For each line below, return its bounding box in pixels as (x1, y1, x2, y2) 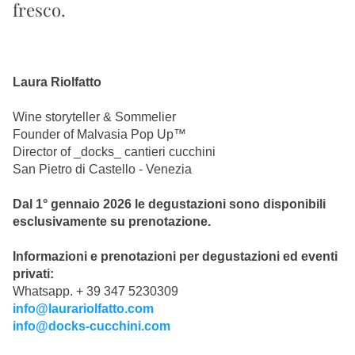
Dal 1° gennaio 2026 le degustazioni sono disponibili (13, 197, 326, 211)
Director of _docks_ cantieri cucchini (13, 145, 216, 158)
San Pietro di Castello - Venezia (13, 162, 192, 176)
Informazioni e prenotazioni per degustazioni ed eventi (13, 250, 338, 263)
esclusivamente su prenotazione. (13, 215, 211, 228)
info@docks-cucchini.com (13, 319, 170, 333)
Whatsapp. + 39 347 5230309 (13, 284, 178, 298)
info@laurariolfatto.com (13, 302, 154, 315)
